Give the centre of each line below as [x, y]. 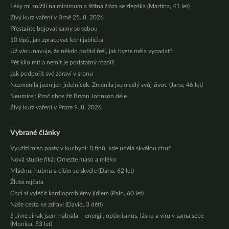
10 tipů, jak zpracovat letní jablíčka [57, 40]
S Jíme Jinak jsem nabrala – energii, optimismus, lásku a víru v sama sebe [107, 216]
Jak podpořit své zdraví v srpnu [52, 74]
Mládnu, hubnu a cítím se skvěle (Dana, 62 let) [72, 171]
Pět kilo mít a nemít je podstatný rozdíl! [62, 63]
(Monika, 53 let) [31, 224]
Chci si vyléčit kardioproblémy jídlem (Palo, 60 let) [77, 193]
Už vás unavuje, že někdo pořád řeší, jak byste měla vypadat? [91, 51]
